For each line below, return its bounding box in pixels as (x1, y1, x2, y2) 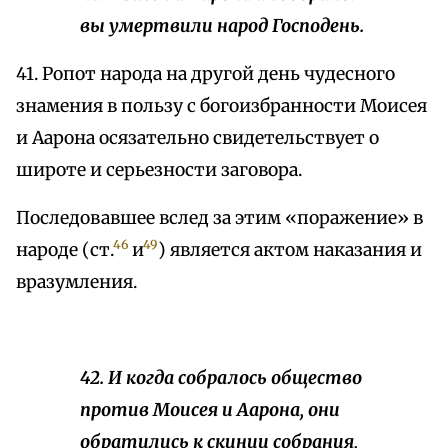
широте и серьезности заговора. (16, 159, 302, 182)
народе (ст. (16, 239, 114, 262)
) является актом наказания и (158, 239, 423, 262)
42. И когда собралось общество (80, 367, 362, 390)
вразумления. (16, 271, 137, 294)
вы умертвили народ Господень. (80, 15, 364, 38)
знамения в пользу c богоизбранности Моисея (16, 95, 427, 118)
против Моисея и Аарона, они (80, 399, 340, 422)
